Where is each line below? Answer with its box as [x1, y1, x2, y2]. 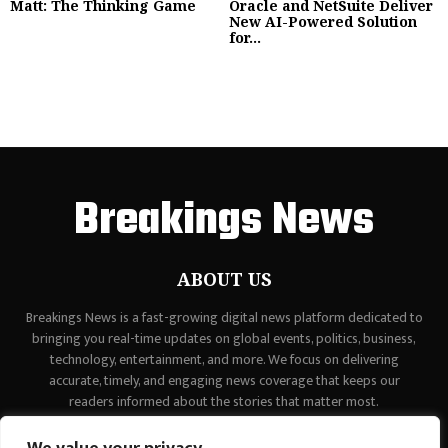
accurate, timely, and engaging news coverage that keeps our [48, 368, 400, 392]
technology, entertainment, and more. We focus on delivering [49, 347, 399, 371]
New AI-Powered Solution [229, 11, 417, 31]
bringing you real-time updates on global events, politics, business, [32, 326, 416, 350]
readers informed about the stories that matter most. [69, 389, 379, 413]
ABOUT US [176, 266, 272, 291]
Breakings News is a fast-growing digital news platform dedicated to [25, 305, 423, 329]
